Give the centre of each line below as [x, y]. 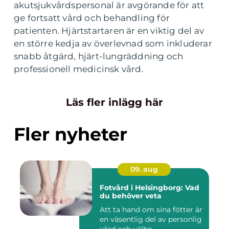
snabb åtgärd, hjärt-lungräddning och [99, 56]
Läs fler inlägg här [114, 102]
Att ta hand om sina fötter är [151, 210]
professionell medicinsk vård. [79, 69]
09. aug [144, 169]
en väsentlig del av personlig [151, 220]
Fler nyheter [71, 134]
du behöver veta [131, 196]
